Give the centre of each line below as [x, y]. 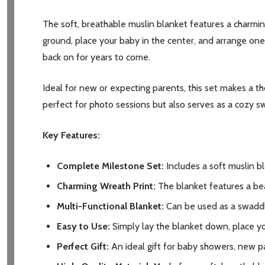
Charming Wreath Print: [106, 186]
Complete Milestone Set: [110, 166]
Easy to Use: [83, 227]
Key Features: [71, 135]
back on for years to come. [96, 57]
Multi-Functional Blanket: [110, 206]
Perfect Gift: [83, 247]
